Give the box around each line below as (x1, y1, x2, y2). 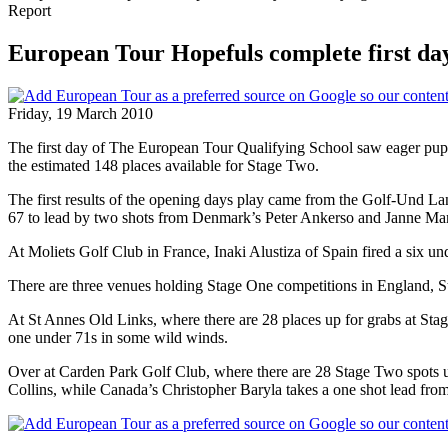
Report (8, 2, 51, 19)
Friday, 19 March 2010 (8, 104, 153, 122)
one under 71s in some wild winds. (8, 328, 228, 346)
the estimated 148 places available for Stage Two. (8, 156, 319, 174)
